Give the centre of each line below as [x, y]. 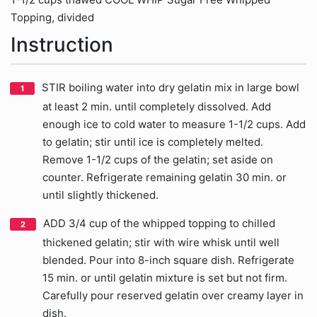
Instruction [62, 45]
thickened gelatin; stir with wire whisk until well [161, 242]
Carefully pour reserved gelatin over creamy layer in [173, 295]
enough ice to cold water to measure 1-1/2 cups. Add [174, 124]
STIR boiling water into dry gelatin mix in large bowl [171, 87]
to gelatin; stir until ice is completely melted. [153, 142]
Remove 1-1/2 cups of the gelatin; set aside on [158, 160]
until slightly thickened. [100, 195]
